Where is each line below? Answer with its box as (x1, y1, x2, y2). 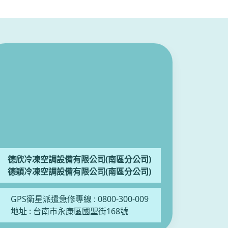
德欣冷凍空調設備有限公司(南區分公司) (8, 154, 151, 165)
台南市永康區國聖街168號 (33, 206, 128, 217)
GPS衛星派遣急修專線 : (10, 193, 98, 205)
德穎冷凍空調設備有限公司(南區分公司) (8, 166, 151, 177)
